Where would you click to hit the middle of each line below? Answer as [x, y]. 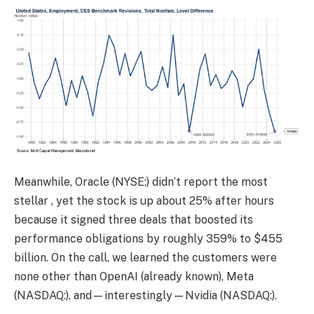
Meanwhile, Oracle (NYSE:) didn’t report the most [141, 182]
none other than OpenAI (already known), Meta [134, 277]
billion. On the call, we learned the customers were [145, 258]
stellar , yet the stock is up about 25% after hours [144, 201]
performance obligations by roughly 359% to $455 [148, 239]
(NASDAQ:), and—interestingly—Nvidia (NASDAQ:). [145, 296]
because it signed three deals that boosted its [134, 220]
